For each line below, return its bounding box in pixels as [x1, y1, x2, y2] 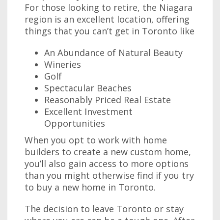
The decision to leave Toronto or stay [25, 203, 184, 215]
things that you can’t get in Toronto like [25, 25, 194, 37]
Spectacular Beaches [44, 82, 132, 94]
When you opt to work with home [25, 134, 167, 146]
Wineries [44, 58, 81, 70]
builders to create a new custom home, [25, 146, 191, 158]
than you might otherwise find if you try [25, 169, 194, 181]
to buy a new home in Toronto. [25, 181, 156, 193]
